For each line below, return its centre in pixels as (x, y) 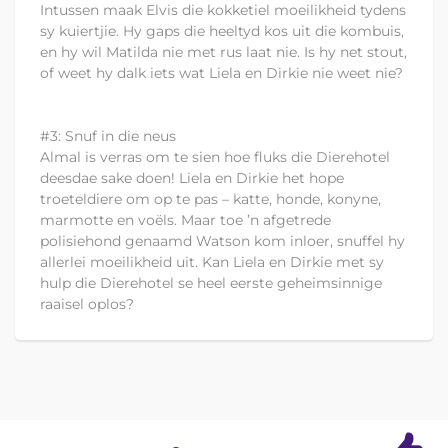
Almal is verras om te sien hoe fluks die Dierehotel (215, 157)
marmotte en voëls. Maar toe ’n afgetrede (185, 220)
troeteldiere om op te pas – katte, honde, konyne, (210, 199)
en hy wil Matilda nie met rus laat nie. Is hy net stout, (223, 52)
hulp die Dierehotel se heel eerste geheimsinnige (211, 283)
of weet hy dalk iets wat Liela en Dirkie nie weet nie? (221, 73)
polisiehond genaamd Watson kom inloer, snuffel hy (222, 241)
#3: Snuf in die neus (108, 136)
